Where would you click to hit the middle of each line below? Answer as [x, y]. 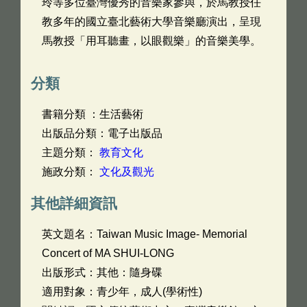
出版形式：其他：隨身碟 [102, 272]
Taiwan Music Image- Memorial [172, 234]
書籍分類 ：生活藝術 [93, 114]
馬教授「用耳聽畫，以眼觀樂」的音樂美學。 [151, 40]
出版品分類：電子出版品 [102, 133]
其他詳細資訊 [74, 203]
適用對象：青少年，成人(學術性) [122, 291]
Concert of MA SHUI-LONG [108, 253]
